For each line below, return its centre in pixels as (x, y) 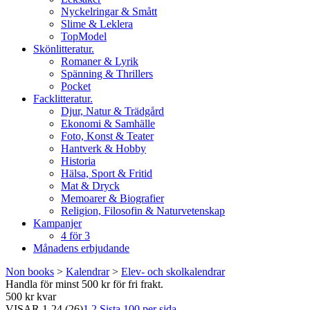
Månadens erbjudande (81, 248)
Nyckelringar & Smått (109, 11)
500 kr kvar (31, 297)
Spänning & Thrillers (107, 74)
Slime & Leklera (97, 24)
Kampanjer (57, 223)
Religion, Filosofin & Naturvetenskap (143, 211)
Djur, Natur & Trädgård (112, 111)
